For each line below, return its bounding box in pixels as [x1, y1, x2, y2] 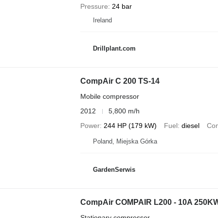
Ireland [92, 17, 112, 24]
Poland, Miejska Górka [92, 138, 157, 145]
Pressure [80, 2, 108, 10]
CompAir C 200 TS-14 [80, 77, 160, 85]
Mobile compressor [80, 92, 139, 100]
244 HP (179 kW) [103, 122, 157, 129]
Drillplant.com [92, 44, 136, 52]
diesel [181, 122, 200, 129]
